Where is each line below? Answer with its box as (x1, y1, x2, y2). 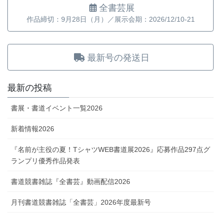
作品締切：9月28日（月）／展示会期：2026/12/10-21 (26, 15, 195, 24)
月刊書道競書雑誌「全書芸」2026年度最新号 (11, 198, 151, 206)
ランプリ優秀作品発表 (11, 156, 80, 165)
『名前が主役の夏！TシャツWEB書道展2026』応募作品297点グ (11, 145, 210, 153)
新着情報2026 (11, 124, 54, 133)
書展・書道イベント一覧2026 (11, 104, 103, 112)
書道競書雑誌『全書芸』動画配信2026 (11, 177, 130, 185)
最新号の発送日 (87, 52, 150, 63)
